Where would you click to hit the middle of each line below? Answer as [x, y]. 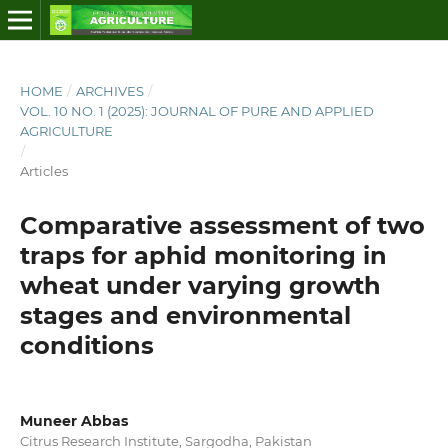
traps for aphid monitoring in [203, 255]
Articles [43, 170]
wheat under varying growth [200, 285]
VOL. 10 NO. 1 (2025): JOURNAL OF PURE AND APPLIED [196, 110]
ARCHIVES [109, 90]
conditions [86, 345]
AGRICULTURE [66, 130]
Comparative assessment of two [222, 225]
